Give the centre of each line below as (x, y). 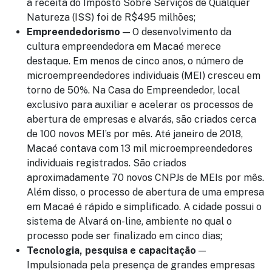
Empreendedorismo (73, 32)
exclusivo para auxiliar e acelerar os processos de (140, 105)
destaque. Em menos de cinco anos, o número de (135, 61)
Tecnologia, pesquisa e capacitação (111, 251)
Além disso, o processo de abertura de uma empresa (145, 192)
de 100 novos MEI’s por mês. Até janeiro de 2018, (135, 134)
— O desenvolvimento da (176, 32)
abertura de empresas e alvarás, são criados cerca (141, 120)
